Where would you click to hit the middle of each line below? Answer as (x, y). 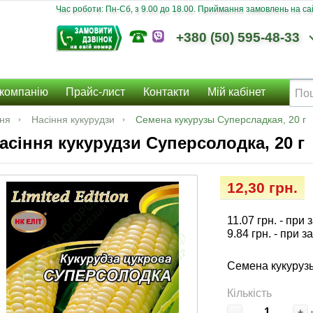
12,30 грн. (262, 188)
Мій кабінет (236, 92)
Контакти (166, 92)
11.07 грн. (252, 221)
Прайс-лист (96, 92)
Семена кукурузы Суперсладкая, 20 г (221, 120)
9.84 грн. (249, 234)
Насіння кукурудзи (73, 120)
